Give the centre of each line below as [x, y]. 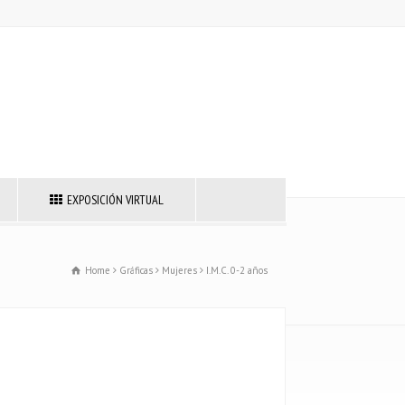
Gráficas [136, 270]
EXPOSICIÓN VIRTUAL [115, 200]
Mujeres [179, 270]
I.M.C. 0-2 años [237, 270]
